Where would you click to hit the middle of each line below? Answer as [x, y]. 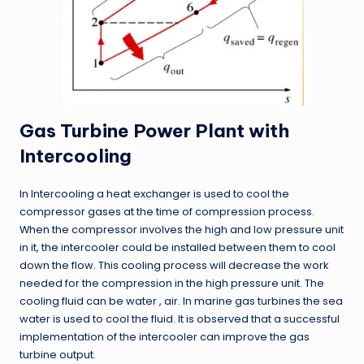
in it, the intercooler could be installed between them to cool [178, 247]
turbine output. [58, 354]
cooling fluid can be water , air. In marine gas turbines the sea [181, 301]
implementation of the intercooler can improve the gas [165, 336]
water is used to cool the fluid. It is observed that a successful [180, 318]
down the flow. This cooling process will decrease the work [174, 265]
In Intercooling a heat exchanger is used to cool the [154, 193]
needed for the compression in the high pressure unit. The [172, 283]
